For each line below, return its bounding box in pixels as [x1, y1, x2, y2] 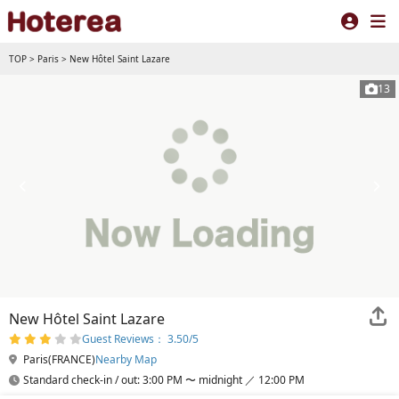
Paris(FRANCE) [20, 352, 95, 367]
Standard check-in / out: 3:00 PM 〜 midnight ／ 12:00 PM [23, 372, 305, 387]
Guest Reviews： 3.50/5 [82, 331, 199, 346]
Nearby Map [95, 352, 157, 367]
